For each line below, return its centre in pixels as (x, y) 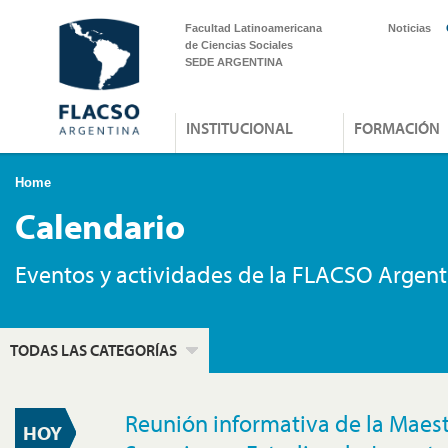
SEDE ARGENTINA (234, 62)
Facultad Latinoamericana (253, 28)
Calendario (100, 226)
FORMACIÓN (397, 128)
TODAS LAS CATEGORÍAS (93, 350)
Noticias (409, 28)
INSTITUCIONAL (239, 128)
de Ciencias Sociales (239, 45)
